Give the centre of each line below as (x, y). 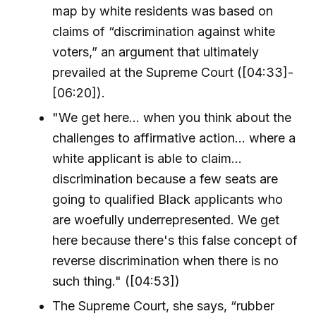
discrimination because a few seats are (165, 179)
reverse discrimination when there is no (166, 261)
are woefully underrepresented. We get (166, 220)
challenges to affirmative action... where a (174, 138)
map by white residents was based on (163, 11)
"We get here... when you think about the (172, 118)
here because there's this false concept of (175, 241)
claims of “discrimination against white (164, 31)
